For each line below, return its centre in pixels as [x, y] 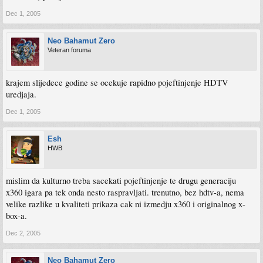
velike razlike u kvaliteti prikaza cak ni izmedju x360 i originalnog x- [126, 204]
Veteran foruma [69, 50]
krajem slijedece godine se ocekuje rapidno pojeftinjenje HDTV [117, 82]
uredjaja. [21, 94]
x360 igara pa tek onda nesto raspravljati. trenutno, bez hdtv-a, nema [125, 192]
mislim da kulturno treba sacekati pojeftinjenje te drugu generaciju [121, 180]
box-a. [16, 215]
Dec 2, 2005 [23, 233]
